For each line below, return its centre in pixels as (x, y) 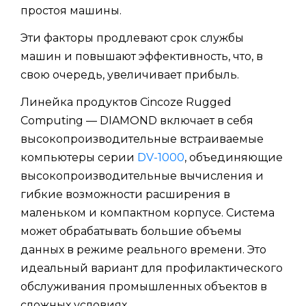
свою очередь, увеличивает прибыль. (130, 74)
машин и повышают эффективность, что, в (142, 56)
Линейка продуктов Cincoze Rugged (126, 102)
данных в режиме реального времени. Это (143, 249)
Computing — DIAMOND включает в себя (137, 120)
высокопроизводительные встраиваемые (142, 139)
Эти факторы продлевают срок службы (132, 38)
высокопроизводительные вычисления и (142, 176)
